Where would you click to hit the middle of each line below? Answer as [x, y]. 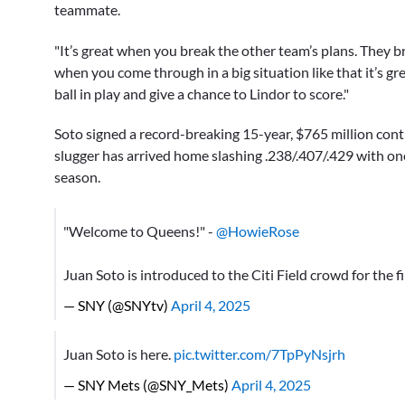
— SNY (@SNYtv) [117, 305]
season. [77, 176]
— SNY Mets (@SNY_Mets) [147, 385]
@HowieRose [258, 231]
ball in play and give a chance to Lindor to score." [202, 93]
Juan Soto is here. [118, 353]
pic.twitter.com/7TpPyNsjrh [259, 353]
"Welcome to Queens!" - [140, 231]
